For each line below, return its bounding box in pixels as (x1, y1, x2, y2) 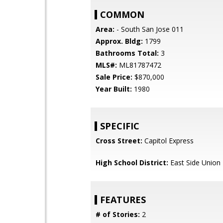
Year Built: (96, 84, 132, 94)
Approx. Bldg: (96, 36, 143, 46)
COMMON (100, 8, 144, 20)
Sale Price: (96, 72, 132, 82)
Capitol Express (142, 136, 194, 145)
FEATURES (100, 194, 146, 206)
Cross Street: (96, 136, 142, 145)
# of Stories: (96, 210, 140, 219)
